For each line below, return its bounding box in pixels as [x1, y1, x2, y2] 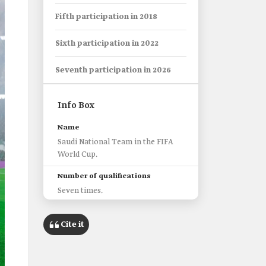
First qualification [58, 208, 125, 217]
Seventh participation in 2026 [55, 65, 171, 75]
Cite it [61, 219, 84, 230]
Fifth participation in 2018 [55, 12, 157, 22]
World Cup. [58, 150, 97, 160]
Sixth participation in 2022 [55, 39, 159, 49]
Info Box [58, 100, 94, 112]
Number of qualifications [58, 172, 151, 181]
